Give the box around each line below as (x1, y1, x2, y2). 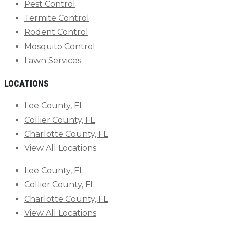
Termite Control (24, 13, 89, 23)
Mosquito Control (24, 42, 95, 52)
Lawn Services (24, 56, 81, 66)
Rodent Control (24, 27, 88, 37)
